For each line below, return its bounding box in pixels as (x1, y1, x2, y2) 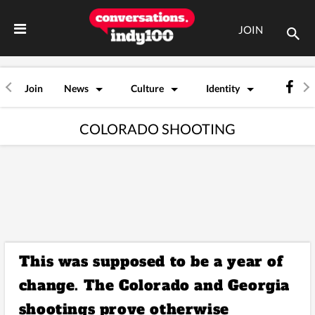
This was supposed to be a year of (18, 252, 283, 272)
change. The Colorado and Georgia (18, 276, 290, 296)
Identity (206, 82, 240, 94)
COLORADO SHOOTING (79, 120, 236, 138)
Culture (131, 82, 164, 94)
